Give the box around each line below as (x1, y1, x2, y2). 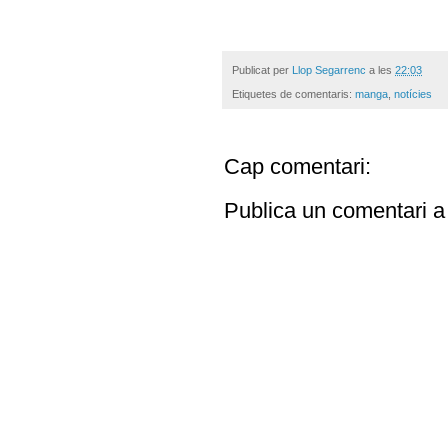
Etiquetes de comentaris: (232, 88, 355, 101)
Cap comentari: (224, 154, 371, 180)
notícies (394, 88, 432, 101)
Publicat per (232, 64, 292, 77)
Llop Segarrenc (292, 64, 366, 77)
